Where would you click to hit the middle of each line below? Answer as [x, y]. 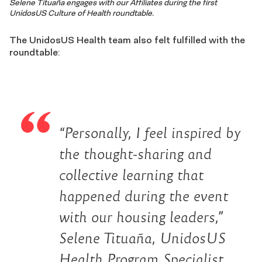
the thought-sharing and [135, 154]
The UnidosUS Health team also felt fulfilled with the [127, 39]
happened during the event [144, 196]
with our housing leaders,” [141, 217]
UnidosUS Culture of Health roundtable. [82, 13]
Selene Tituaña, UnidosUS [142, 238]
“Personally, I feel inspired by [150, 133]
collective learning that [131, 175]
